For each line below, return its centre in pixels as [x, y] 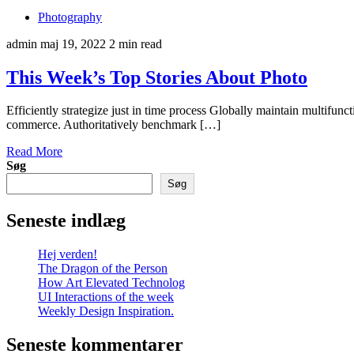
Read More [34, 152]
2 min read [136, 43]
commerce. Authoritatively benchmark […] [113, 125]
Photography [70, 17]
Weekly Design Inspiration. [106, 311]
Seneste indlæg [66, 221]
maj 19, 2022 [73, 43]
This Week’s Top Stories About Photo [157, 77]
